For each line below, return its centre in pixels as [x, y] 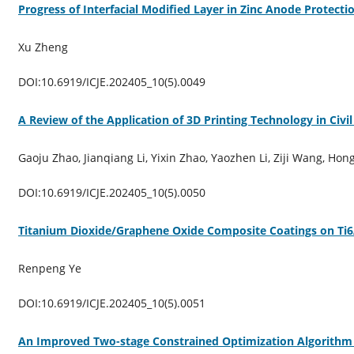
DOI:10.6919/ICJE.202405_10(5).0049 [111, 81]
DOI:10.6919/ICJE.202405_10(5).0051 [111, 303]
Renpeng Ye [49, 268]
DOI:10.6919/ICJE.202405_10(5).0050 [111, 192]
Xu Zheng [43, 47]
